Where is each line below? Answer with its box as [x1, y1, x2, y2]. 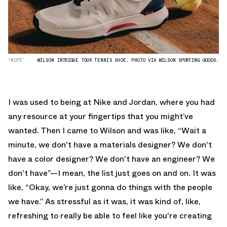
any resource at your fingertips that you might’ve [8, 110, 193, 123]
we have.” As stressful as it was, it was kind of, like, [8, 196, 201, 208]
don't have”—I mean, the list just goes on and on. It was [8, 167, 216, 179]
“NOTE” [8, 57, 25, 64]
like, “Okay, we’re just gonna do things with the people [8, 181, 212, 194]
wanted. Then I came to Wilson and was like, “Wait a [8, 125, 206, 137]
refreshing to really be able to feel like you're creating [8, 210, 212, 222]
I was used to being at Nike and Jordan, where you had [8, 96, 215, 108]
